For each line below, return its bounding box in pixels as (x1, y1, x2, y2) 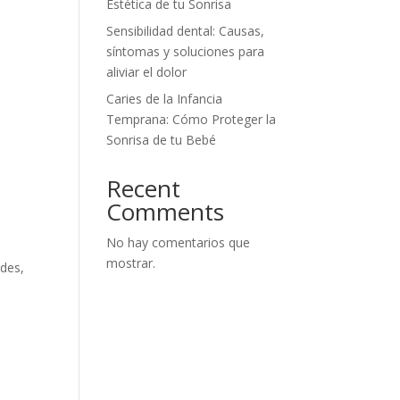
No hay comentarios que (106, 234, 251, 251)
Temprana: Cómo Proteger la (106, 111, 277, 128)
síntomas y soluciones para (106, 43, 265, 60)
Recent (106, 172, 181, 204)
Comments (106, 196, 225, 228)
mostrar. (106, 254, 156, 271)
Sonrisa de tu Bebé (106, 131, 217, 148)
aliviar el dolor (106, 63, 187, 80)
